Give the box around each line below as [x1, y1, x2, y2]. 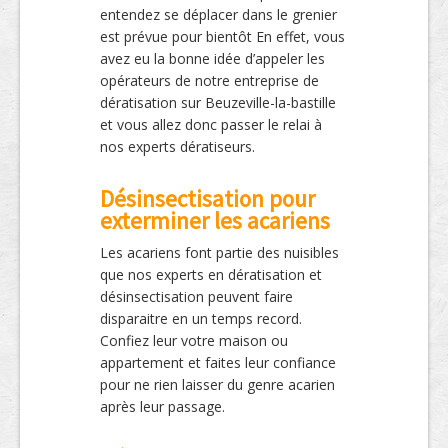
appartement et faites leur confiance [100, 353, 336, 372]
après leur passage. [100, 397, 225, 416]
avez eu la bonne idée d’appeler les [100, 49, 325, 68]
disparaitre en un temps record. [100, 309, 302, 328]
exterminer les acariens [100, 206, 330, 235]
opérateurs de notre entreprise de [100, 71, 319, 90]
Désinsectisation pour [100, 184, 315, 213]
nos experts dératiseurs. [100, 137, 255, 156]
